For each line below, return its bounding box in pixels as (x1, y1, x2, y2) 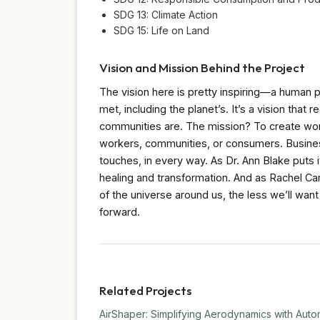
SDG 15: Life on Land (114, 24, 209, 36)
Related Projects (99, 282, 191, 298)
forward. (99, 205, 140, 218)
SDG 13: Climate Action (114, 8, 218, 21)
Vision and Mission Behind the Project (99, 59, 305, 75)
